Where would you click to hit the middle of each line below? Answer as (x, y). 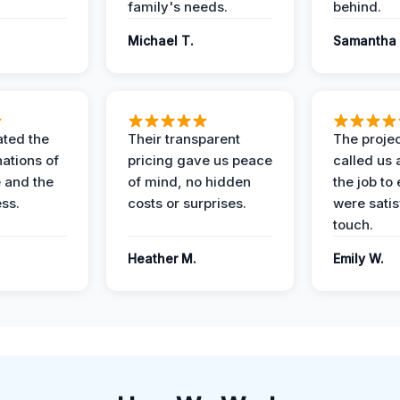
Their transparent (184, 139)
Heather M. (162, 258)
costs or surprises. (187, 203)
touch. (353, 225)
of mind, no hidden (189, 182)
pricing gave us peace (200, 160)
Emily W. (358, 258)
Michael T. (161, 41)
